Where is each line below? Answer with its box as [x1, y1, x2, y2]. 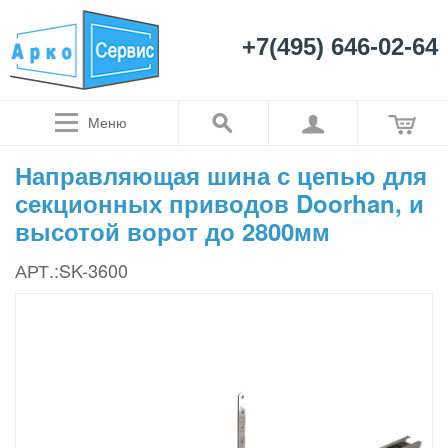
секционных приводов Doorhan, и [15, 185, 424, 220]
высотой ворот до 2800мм [15, 213, 330, 248]
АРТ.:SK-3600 [15, 256, 128, 283]
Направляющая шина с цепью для [15, 157, 427, 192]
